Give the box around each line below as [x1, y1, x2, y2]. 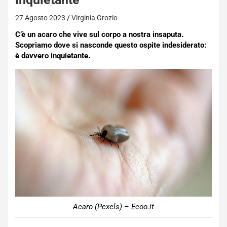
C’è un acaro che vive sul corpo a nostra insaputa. [15, 30, 183, 39]
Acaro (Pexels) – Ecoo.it [73, 202, 154, 211]
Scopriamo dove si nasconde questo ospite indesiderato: [15, 41, 206, 50]
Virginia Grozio [71, 14, 118, 22]
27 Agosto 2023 [15, 14, 65, 22]
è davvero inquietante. [15, 51, 90, 60]
